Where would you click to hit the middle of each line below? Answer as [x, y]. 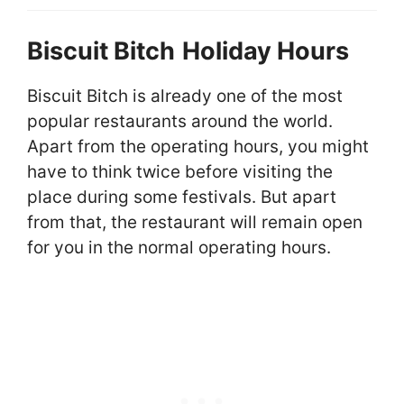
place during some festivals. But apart [182, 197]
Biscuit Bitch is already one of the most [185, 96]
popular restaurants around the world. [180, 121]
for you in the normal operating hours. [179, 247]
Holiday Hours [266, 50]
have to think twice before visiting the [180, 171]
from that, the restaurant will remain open [195, 222]
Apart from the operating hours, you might [198, 146]
